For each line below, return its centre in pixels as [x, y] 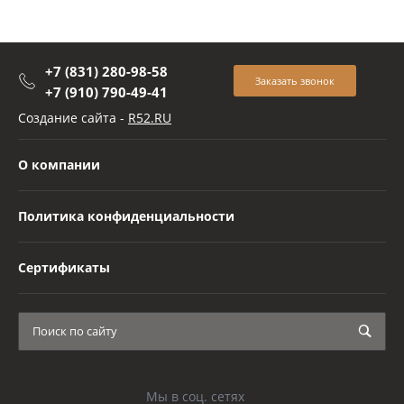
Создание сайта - [73, 118]
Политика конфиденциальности [126, 216]
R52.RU [150, 118]
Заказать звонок [295, 81]
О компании [59, 165]
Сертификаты [64, 267]
